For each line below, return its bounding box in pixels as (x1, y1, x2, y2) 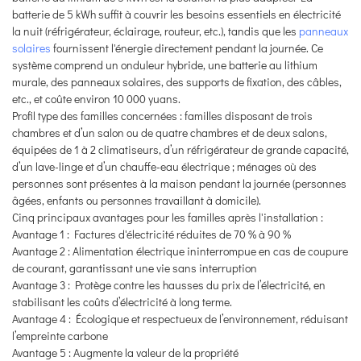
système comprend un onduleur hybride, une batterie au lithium (12, 57, 317, 73)
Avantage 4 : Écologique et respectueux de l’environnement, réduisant (12, 311, 348, 327)
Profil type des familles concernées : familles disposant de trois (12, 108, 313, 124)
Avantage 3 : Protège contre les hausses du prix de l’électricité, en (12, 277, 326, 293)
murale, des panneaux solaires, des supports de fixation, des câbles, (12, 74, 342, 90)
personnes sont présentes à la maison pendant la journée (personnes (12, 176, 346, 192)
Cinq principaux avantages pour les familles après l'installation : (12, 210, 323, 226)
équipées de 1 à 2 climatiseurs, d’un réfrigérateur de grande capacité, (12, 142, 349, 158)
